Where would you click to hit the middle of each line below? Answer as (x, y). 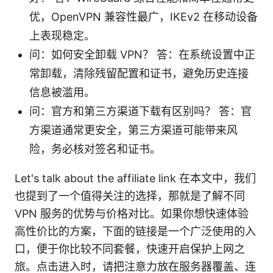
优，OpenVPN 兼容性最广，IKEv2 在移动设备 (144, 16)
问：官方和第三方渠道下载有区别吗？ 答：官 (140, 111)
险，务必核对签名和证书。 (95, 149)
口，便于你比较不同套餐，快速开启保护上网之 (130, 249)
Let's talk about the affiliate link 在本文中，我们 (135, 178)
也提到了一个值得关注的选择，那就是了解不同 (130, 196)
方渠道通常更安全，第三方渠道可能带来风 (133, 130)
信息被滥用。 (62, 92)
